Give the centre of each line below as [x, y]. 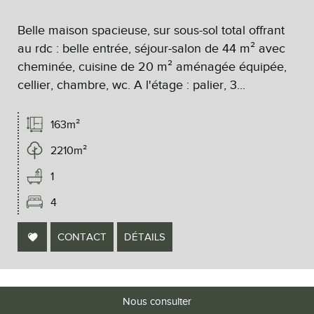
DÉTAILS [145, 237]
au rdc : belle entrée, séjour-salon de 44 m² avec [151, 48]
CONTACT [82, 237]
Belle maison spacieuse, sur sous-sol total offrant [151, 30]
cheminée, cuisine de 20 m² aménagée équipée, [152, 66]
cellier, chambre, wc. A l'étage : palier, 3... [131, 84]
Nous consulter [157, 301]
